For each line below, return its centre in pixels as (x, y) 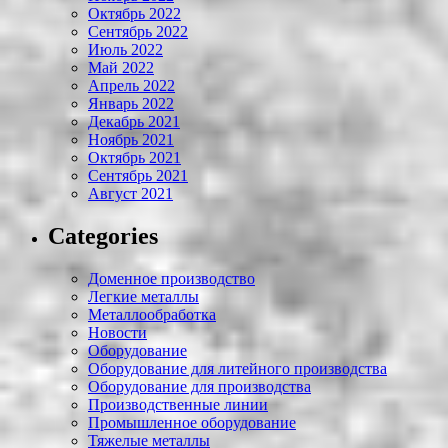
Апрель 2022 (131, 86)
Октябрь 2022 (134, 14)
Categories (103, 236)
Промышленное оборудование (192, 423)
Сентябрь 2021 (138, 176)
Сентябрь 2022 (138, 32)
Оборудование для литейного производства (237, 369)
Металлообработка (152, 315)
